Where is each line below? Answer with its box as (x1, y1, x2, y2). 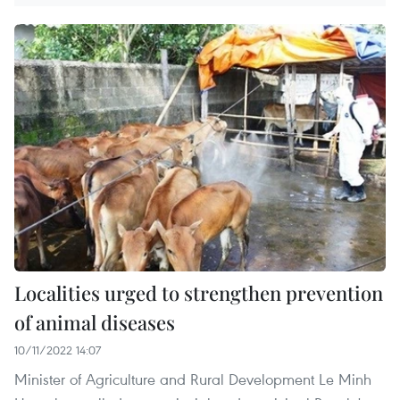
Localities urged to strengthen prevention (14, 279, 383, 306)
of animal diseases (14, 308, 175, 336)
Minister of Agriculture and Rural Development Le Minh (14, 368, 371, 389)
